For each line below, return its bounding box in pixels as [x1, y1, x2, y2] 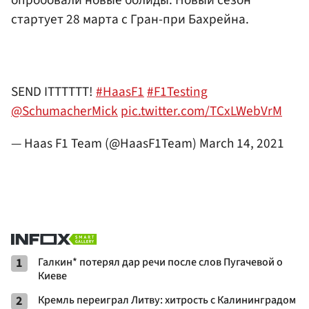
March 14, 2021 [199, 134, 284, 154]
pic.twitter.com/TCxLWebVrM [121, 101, 282, 121]
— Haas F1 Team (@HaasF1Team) [11, 134, 199, 154]
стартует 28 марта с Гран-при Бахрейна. [11, 10, 249, 30]
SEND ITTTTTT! [11, 82, 96, 102]
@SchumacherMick [11, 101, 118, 121]
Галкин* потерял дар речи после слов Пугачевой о [38, 254, 283, 270]
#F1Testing [147, 82, 208, 102]
